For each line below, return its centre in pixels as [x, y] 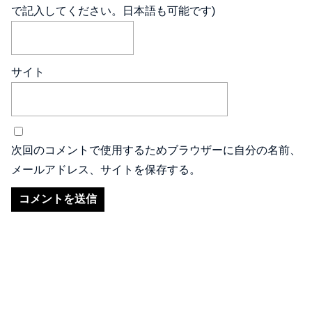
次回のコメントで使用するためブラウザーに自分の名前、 [156, 150]
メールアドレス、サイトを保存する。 [106, 169]
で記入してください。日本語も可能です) [113, 10]
